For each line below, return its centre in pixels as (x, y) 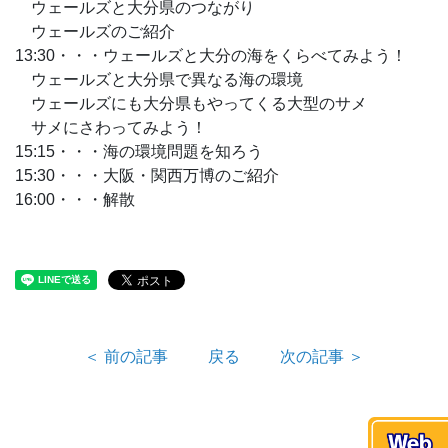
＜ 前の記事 (126, 356)
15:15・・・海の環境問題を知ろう (139, 151)
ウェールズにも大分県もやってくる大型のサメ (191, 103)
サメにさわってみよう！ (111, 127)
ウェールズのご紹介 (95, 31)
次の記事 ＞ (322, 356)
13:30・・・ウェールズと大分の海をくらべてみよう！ (211, 55)
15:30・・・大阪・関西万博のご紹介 (147, 175)
